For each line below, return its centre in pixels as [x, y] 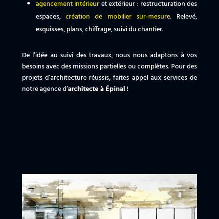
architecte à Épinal [96, 89]
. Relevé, [184, 17]
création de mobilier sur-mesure [118, 17]
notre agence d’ [45, 89]
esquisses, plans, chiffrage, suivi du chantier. [99, 30]
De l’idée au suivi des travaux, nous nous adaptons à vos [109, 56]
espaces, [51, 17]
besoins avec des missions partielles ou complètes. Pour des [109, 67]
